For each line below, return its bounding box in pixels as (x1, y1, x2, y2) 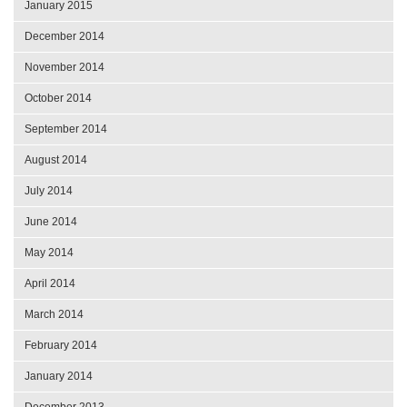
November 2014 (25, 60, 104, 74)
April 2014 (25, 276, 75, 290)
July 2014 (25, 184, 73, 197)
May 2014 (25, 245, 74, 259)
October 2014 (25, 91, 92, 104)
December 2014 (25, 29, 104, 43)
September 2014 (25, 122, 107, 135)
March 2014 (25, 307, 84, 321)
